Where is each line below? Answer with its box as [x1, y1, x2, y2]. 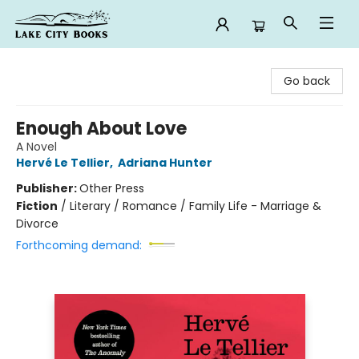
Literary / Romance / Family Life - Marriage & [70, 198, 321, 214]
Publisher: [16, 180, 79, 196]
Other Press [79, 180, 144, 196]
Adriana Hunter [118, 155, 212, 171]
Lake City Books [12, 55, 98, 71]
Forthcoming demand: [16, 237, 142, 253]
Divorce [16, 216, 58, 232]
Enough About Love [16, 116, 187, 141]
